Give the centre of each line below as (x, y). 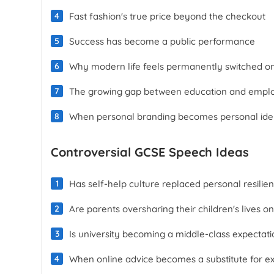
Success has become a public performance (162, 41)
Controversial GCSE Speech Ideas (150, 152)
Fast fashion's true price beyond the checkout (168, 16)
